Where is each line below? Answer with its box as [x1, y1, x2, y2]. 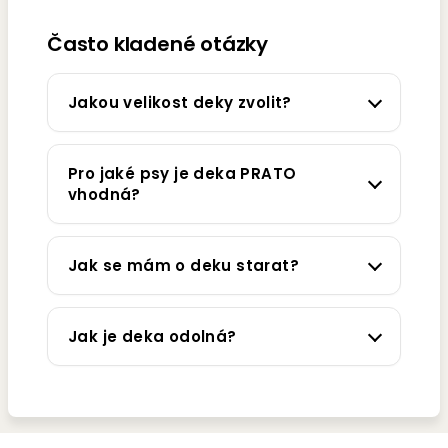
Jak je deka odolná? [68, 326, 237, 348]
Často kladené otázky [47, 30, 268, 59]
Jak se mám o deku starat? [68, 255, 299, 277]
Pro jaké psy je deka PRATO [68, 163, 297, 185]
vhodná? [68, 184, 141, 206]
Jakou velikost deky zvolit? [68, 92, 292, 114]
